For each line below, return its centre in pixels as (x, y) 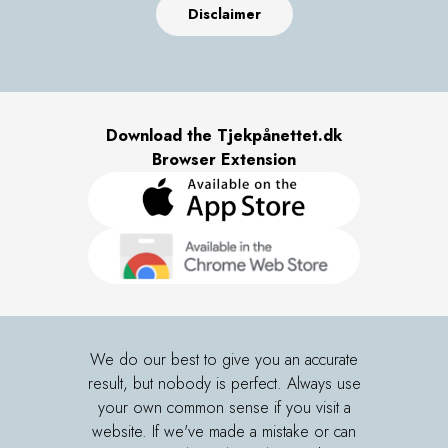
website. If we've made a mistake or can (224, 431)
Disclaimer (224, 14)
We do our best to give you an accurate (224, 359)
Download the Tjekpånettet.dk (224, 135)
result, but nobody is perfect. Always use (224, 383)
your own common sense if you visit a (224, 407)
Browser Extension (224, 159)
